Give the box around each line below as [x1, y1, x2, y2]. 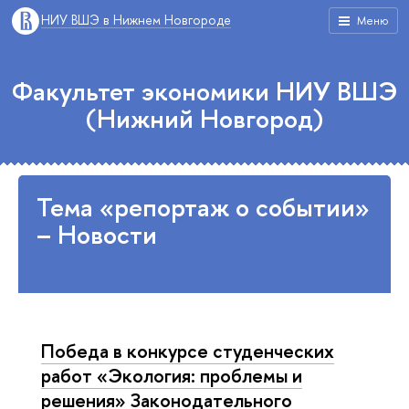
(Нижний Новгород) [86, 101, 323, 136]
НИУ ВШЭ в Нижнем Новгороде [41, 11, 231, 28]
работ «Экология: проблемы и [41, 362, 302, 388]
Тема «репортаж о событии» [37, 190, 370, 225]
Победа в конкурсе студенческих [41, 338, 334, 363]
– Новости [37, 217, 157, 252]
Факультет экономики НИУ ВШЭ [12, 74, 397, 109]
